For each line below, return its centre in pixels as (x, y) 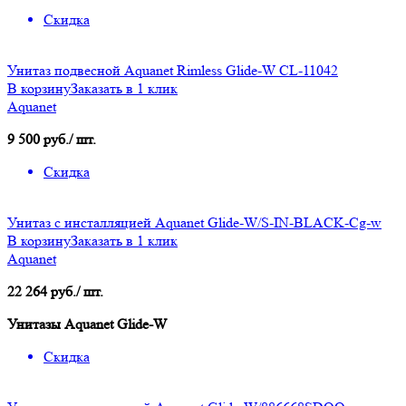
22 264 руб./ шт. (55, 292)
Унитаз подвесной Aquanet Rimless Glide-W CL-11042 (173, 71)
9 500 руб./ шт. (52, 140)
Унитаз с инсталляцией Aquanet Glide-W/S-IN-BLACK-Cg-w (194, 223)
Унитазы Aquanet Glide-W (87, 324)
